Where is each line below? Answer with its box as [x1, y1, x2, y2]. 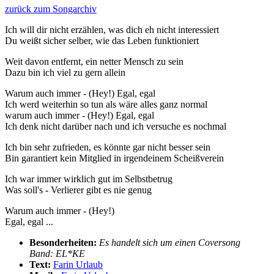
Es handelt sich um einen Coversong [99, 237, 240, 248]
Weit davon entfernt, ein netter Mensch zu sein [5, 56, 183, 67]
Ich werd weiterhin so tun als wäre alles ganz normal [5, 98, 207, 109]
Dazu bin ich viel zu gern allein [5, 67, 125, 78]
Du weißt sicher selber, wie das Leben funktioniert [5, 35, 199, 46]
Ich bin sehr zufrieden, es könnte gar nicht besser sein [5, 141, 210, 152]
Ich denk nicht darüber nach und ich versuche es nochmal [5, 120, 226, 131]
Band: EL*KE [29, 248, 85, 259]
